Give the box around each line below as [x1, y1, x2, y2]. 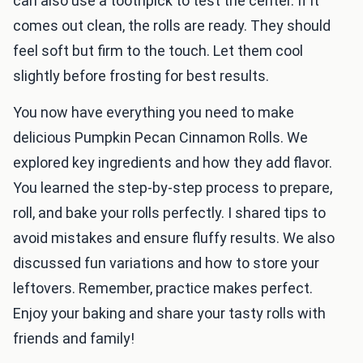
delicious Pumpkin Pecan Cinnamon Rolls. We [13, 129, 308, 147]
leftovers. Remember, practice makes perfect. [13, 280, 313, 297]
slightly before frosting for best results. [13, 67, 269, 85]
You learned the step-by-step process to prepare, [13, 179, 332, 197]
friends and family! [13, 330, 135, 348]
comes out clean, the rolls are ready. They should [13, 17, 331, 35]
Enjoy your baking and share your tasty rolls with [13, 305, 326, 322]
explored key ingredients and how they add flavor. [13, 154, 332, 172]
